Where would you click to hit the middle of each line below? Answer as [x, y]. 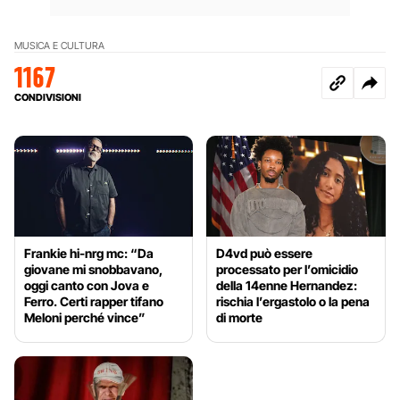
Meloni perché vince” [85, 317]
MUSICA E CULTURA [59, 45]
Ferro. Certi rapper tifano [94, 301]
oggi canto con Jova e [87, 285]
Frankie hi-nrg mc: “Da [89, 253]
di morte [240, 317]
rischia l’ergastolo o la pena [293, 301]
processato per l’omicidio [287, 269]
